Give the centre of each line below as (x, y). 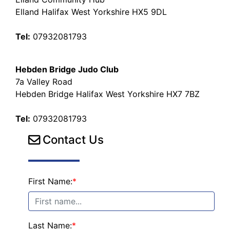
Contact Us (72, 140)
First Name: (50, 181)
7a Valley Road (44, 82)
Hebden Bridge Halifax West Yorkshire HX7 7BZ (108, 94)
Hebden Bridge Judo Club (67, 70)
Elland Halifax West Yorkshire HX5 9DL (91, 12)
